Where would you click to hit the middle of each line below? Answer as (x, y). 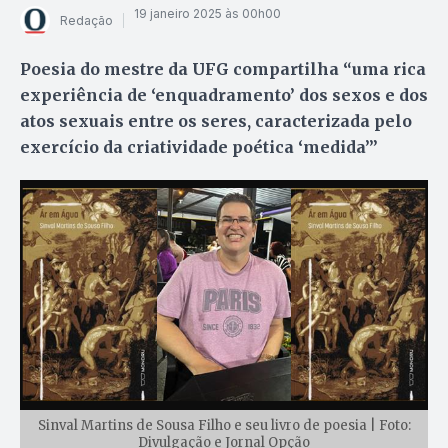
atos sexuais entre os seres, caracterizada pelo (216, 120)
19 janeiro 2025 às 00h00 (207, 14)
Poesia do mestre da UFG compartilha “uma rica (223, 68)
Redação (86, 21)
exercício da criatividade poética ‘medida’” (199, 146)
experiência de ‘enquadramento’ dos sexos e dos (224, 94)
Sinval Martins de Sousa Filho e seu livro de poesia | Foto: (224, 425)
